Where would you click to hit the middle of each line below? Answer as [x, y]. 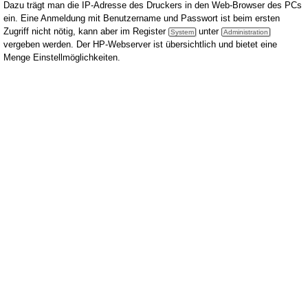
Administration [246, 32]
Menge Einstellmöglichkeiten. [62, 58]
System [182, 32]
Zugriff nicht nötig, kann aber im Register [86, 32]
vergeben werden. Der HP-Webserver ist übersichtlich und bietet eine [140, 45]
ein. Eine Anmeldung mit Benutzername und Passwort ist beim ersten [142, 19]
